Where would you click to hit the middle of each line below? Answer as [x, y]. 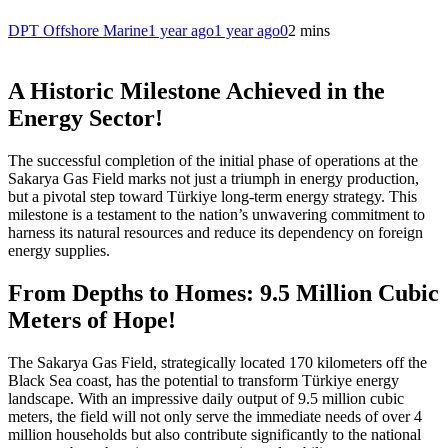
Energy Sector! [88, 117]
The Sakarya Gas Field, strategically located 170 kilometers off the [217, 362]
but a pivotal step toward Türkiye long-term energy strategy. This [212, 196]
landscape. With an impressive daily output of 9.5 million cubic [206, 398]
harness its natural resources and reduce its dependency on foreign [215, 232]
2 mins [309, 30]
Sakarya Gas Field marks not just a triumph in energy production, [213, 178]
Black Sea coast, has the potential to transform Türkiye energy [203, 380]
